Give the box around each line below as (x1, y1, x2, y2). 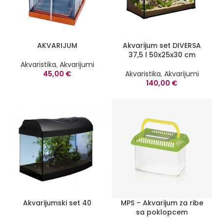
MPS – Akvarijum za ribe (120, 198, 203, 208)
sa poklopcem (136, 207, 188, 217)
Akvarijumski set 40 (23, 198, 91, 208)
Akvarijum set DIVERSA (123, 41, 201, 50)
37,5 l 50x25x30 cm (128, 50, 196, 60)
